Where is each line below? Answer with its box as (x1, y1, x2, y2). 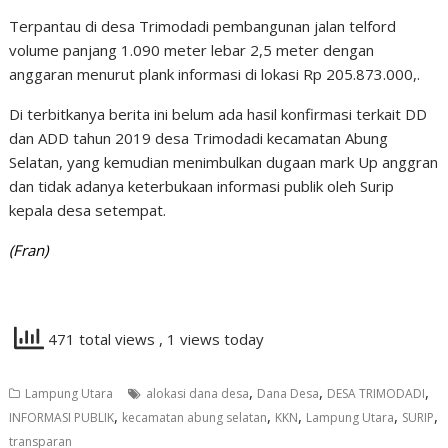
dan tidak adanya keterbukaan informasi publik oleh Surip (9, 176, 395, 196)
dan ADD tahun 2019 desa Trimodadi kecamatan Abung (9, 128, 389, 148)
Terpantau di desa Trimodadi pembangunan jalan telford (9, 16, 397, 36)
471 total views (44, 329, 160, 350)
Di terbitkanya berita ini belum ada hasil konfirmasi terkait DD (9, 104, 428, 124)
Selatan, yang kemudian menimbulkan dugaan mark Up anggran (9, 152, 439, 172)
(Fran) (9, 240, 49, 260)
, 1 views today (159, 329, 265, 350)
